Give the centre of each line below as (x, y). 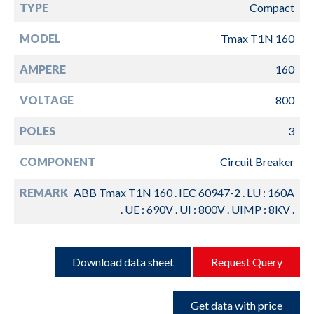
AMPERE (43, 69)
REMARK (44, 192)
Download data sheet (123, 261)
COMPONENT (57, 161)
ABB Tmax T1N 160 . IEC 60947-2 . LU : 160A (184, 192)
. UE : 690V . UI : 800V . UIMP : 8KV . (207, 209)
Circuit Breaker (257, 161)
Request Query (247, 261)
